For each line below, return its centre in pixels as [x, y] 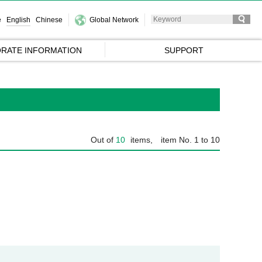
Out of [103, 140]
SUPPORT [184, 50]
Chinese [49, 20]
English [18, 20]
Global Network [114, 20]
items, [140, 140]
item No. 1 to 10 [190, 140]
